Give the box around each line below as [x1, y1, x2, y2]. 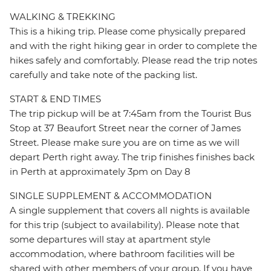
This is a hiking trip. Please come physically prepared [10, 25, 246, 38]
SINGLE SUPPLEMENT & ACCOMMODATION [10, 190, 212, 202]
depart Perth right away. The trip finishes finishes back [10, 151, 255, 163]
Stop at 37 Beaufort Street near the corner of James [10, 122, 241, 134]
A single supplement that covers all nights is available [10, 204, 250, 217]
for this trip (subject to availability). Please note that [10, 219, 240, 231]
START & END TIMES [10, 93, 101, 105]
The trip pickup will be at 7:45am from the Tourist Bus [10, 108, 251, 120]
